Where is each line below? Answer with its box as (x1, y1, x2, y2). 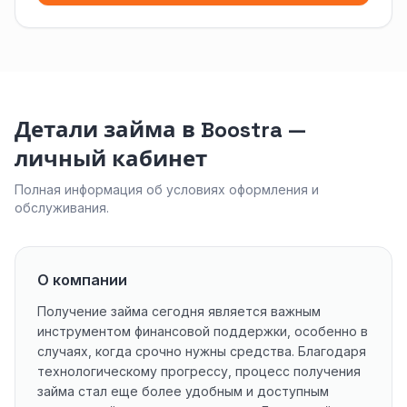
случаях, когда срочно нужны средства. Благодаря (37, 343, 366, 359)
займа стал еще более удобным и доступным (37, 383, 329, 399)
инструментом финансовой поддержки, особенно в (37, 323, 368, 339)
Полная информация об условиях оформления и (15, 182, 319, 197)
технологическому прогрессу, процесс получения (37, 363, 361, 379)
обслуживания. (15, 200, 109, 215)
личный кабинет (15, 144, 207, 173)
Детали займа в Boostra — (15, 115, 306, 144)
